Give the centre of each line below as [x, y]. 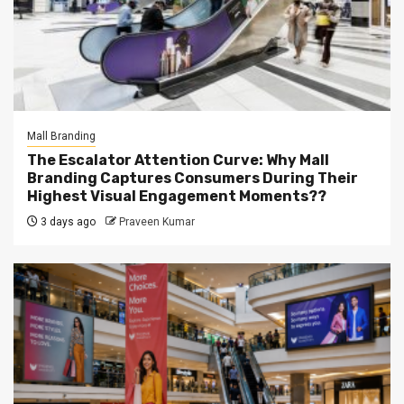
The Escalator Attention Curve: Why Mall [178, 160]
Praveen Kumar [157, 222]
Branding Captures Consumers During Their [193, 178]
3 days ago [67, 222]
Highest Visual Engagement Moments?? [177, 196]
